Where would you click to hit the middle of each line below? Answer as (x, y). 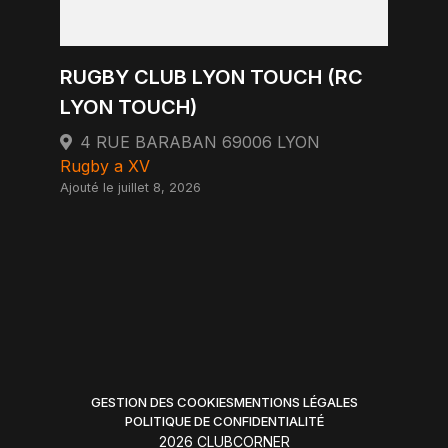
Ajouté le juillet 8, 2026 (130, 187)
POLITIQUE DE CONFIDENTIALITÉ (224, 421)
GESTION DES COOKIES (162, 402)
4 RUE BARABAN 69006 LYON (200, 142)
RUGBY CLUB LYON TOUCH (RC (211, 77)
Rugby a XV (105, 166)
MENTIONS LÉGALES (295, 402)
